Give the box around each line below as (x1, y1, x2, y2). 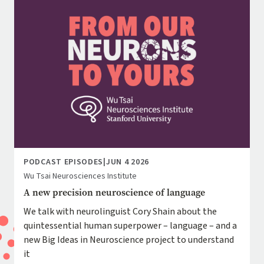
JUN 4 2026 (105, 156, 149, 168)
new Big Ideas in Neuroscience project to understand (24, 233, 234, 246)
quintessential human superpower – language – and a (24, 219, 237, 232)
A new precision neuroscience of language (24, 186, 205, 199)
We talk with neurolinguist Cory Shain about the (24, 204, 217, 218)
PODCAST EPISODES (24, 156, 104, 168)
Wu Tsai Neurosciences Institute (24, 170, 137, 182)
